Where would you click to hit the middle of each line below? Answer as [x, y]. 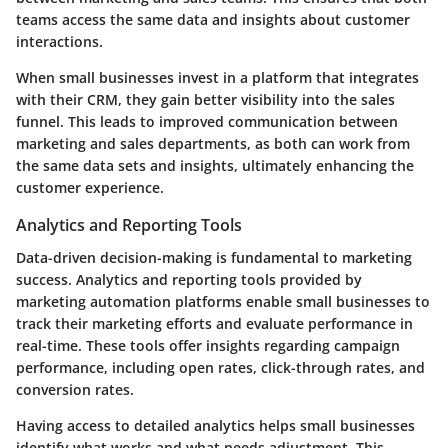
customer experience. [90, 188]
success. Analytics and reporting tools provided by [189, 279]
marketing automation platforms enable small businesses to [223, 301]
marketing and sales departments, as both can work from [213, 144]
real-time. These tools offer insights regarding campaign [208, 345]
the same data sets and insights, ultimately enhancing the [215, 166]
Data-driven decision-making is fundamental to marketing [214, 257]
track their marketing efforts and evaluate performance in [214, 323]
